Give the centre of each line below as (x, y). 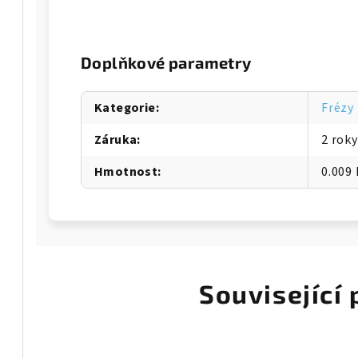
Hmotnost (126, 172)
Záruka (116, 140)
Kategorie (125, 108)
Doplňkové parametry (166, 62)
